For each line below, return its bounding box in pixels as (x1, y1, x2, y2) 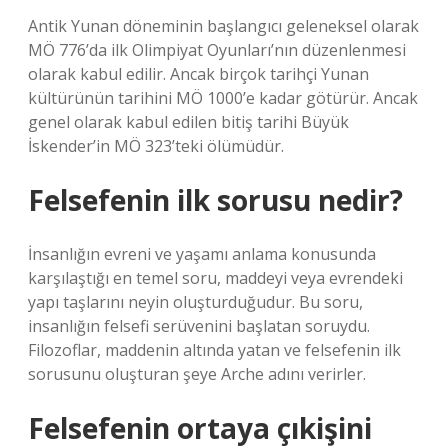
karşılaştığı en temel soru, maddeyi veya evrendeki (28, 267, 403, 289)
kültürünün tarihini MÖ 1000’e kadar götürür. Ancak (28, 87, 418, 109)
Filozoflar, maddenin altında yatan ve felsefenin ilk (28, 339, 401, 361)
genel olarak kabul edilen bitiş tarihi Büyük (28, 111, 349, 133)
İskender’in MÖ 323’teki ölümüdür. (28, 135, 284, 157)
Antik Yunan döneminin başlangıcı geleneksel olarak (28, 15, 419, 37)
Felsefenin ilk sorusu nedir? (28, 181, 403, 219)
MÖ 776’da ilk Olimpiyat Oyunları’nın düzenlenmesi (28, 39, 406, 61)
